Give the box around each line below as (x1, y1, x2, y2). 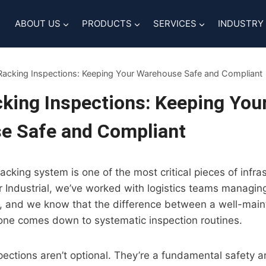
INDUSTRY (217, 18, 264, 29)
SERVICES (153, 18, 197, 29)
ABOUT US (14, 18, 61, 29)
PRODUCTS (81, 18, 132, 29)
